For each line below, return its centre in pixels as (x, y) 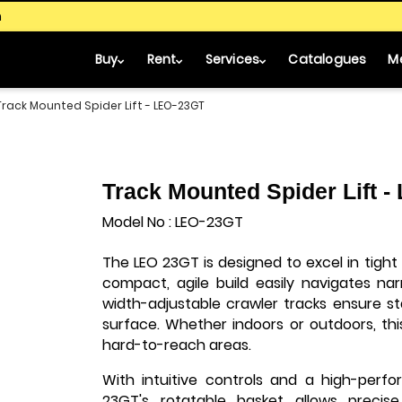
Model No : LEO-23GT (173, 222)
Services (232, 60)
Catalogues (328, 60)
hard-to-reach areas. (177, 345)
